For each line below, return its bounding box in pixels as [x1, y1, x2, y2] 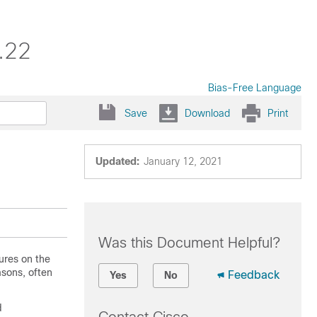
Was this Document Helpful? [98, 235, 280, 250]
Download [185, 107, 230, 119]
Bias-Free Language [208, 82, 301, 93]
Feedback [227, 269, 279, 281]
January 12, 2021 [143, 156, 222, 167]
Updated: [95, 156, 139, 167]
